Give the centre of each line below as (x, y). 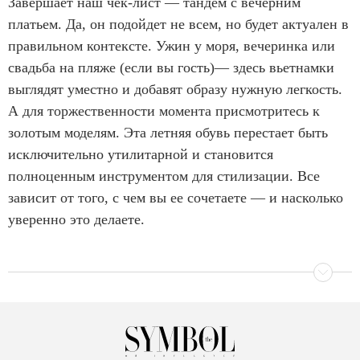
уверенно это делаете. (76, 219)
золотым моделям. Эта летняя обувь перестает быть (168, 132)
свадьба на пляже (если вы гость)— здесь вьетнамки (171, 67)
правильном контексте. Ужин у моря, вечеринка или (172, 45)
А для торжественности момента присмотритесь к (164, 110)
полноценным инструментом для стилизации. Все (164, 176)
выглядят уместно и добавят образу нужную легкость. (175, 89)
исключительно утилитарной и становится (141, 154)
